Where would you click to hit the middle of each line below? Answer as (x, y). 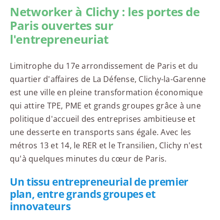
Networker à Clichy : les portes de (105, 12)
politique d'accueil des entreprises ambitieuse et (102, 119)
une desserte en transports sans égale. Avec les (100, 132)
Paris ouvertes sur (61, 26)
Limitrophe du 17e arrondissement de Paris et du (104, 66)
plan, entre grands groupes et (82, 194)
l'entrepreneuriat (59, 39)
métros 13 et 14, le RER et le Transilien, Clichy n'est (106, 145)
